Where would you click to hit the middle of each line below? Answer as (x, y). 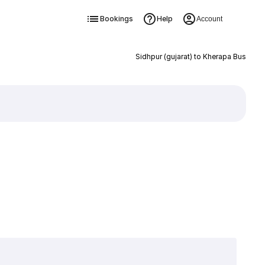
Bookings (116, 19)
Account (209, 19)
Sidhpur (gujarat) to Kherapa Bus (190, 56)
